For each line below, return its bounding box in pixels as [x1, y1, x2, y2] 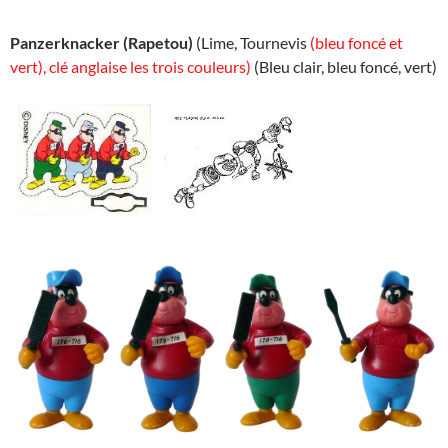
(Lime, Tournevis [193, 33, 310, 53]
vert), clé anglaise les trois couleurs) [10, 57, 254, 77]
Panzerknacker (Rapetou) [10, 33, 193, 53]
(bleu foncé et [310, 33, 403, 53]
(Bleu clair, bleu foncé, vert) [254, 57, 437, 77]
